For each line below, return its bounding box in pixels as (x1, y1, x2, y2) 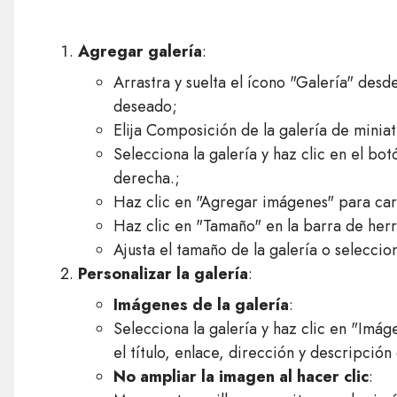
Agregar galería (77, 40, 202, 63)
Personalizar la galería (77, 262, 248, 285)
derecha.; (113, 167, 180, 190)
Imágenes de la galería (113, 293, 289, 316)
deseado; (113, 95, 177, 118)
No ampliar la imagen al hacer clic (113, 365, 369, 388)
